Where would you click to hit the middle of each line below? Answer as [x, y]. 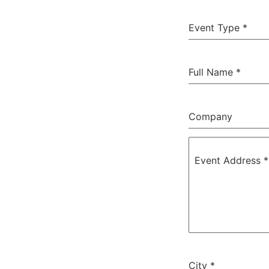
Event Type [216, 28]
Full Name [212, 72]
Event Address [229, 160]
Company [210, 116]
